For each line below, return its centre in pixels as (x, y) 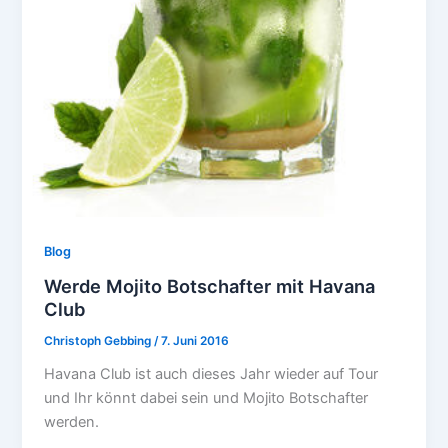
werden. (72, 422)
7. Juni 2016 (195, 341)
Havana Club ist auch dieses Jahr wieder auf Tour (211, 374)
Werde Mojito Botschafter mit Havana (210, 285)
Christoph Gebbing (99, 341)
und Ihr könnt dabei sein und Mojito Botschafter (206, 398)
